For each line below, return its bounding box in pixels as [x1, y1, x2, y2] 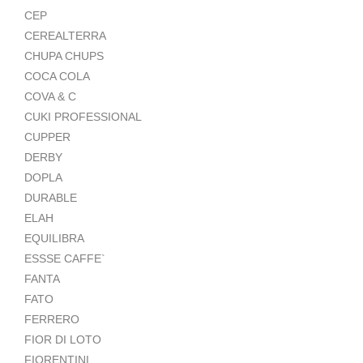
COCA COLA [24, 69, 90, 83]
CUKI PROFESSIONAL [24, 109, 142, 123]
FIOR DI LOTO [24, 332, 101, 346]
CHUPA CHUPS [24, 49, 104, 62]
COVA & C [24, 89, 76, 103]
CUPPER [24, 130, 70, 143]
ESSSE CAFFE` [24, 251, 105, 265]
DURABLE [24, 190, 77, 204]
